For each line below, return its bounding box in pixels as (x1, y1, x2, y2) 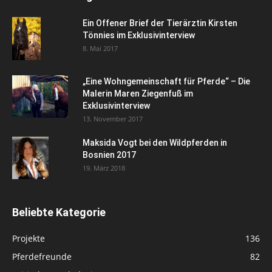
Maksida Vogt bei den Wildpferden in (83, 138, 227, 148)
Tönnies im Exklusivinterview (83, 30, 195, 41)
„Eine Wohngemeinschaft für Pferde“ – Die (83, 76, 250, 87)
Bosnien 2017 (83, 150, 136, 160)
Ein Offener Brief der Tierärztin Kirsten (83, 18, 237, 29)
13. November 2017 (83, 114, 143, 124)
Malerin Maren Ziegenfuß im (83, 89, 193, 99)
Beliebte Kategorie (12, 206, 106, 219)
